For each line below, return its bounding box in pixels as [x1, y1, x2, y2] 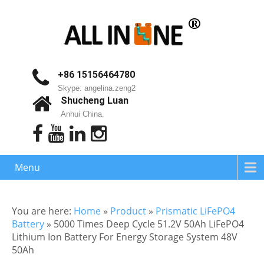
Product [110, 204, 146, 217]
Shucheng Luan [60, 95, 128, 106]
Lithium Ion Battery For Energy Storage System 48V [12, 230, 237, 243]
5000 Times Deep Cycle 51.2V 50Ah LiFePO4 [54, 217, 244, 230]
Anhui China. [60, 110, 104, 118]
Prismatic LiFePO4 [156, 204, 235, 217]
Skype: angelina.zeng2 [57, 84, 136, 93]
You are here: [12, 204, 74, 217]
